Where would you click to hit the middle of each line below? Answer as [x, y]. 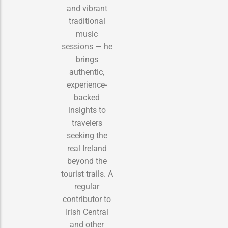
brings [87, 59]
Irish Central [87, 212]
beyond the [87, 161]
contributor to [87, 199]
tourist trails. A [87, 174]
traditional [87, 21]
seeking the [87, 135]
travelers [87, 123]
